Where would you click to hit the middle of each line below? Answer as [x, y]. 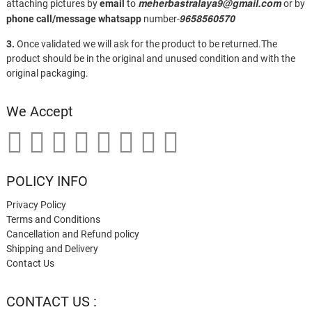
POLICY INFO [47, 181]
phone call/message [51, 18]
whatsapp [119, 18]
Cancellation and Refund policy [72, 234]
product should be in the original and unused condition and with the [150, 58]
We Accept [39, 111]
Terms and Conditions [53, 219]
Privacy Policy [36, 204]
